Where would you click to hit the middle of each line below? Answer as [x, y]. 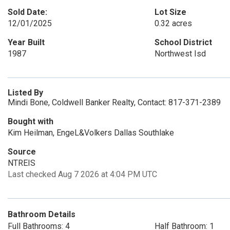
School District [183, 42]
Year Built [26, 42]
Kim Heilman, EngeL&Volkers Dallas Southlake [91, 133]
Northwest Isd [180, 54]
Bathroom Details [42, 214]
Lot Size [170, 12]
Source [22, 152]
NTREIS [22, 163]
